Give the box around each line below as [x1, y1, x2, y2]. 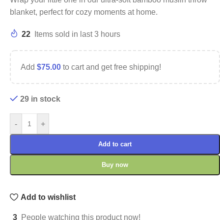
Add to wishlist [20, 192, 76, 201]
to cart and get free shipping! [61, 63, 161, 71]
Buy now [102, 161, 128, 168]
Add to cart [98, 140, 132, 148]
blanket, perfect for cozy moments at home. [10, 8, 158, 16]
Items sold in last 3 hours [34, 30, 120, 38]
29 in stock [20, 95, 60, 103]
